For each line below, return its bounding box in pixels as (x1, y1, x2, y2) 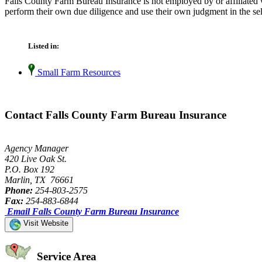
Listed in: (28, 42, 59, 51)
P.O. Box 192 (5, 164, 54, 174)
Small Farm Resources (35, 67, 120, 78)
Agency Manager (5, 143, 68, 153)
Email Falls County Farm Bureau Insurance (7, 206, 179, 216)
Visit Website (21, 218, 68, 227)
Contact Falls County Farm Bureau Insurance (5, 108, 226, 121)
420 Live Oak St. (5, 153, 67, 164)
